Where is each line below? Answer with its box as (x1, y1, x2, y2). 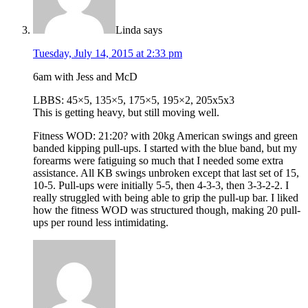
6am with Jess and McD (33, 70, 137, 82)
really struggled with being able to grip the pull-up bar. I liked (33, 191, 298, 203)
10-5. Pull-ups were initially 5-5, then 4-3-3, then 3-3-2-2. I (33, 179, 289, 191)
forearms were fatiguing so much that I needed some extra (33, 154, 283, 166)
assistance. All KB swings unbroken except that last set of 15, (33, 166, 299, 179)
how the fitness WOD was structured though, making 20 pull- (33, 203, 300, 216)
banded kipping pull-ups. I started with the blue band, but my (33, 142, 297, 154)
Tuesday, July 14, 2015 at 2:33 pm (33, 47, 182, 59)
